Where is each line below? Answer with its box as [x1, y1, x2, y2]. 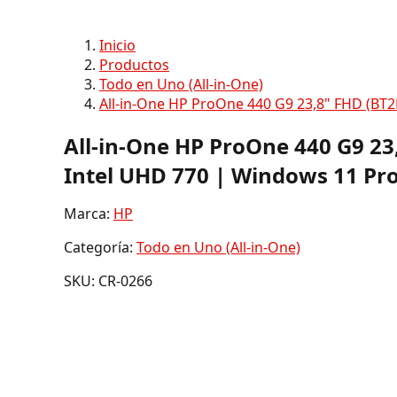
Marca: [64, 203, 113, 223]
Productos [99, 55, 169, 74]
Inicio [99, 35, 136, 55]
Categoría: [64, 237, 136, 257]
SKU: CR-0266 [64, 270, 152, 291]
